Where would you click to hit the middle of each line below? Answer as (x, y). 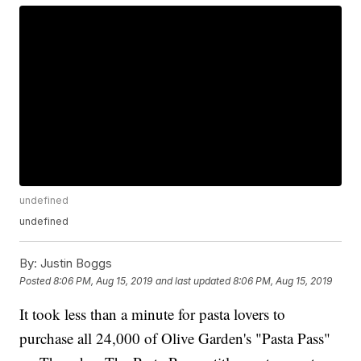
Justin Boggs (75, 263)
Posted (37, 280)
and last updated (193, 280)
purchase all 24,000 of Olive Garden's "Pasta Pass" (175, 338)
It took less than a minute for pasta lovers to (153, 314)
